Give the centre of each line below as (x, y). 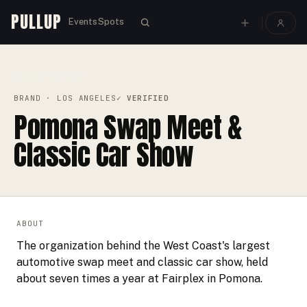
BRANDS (68, 77)
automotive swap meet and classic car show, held (142, 262)
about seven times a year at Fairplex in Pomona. (139, 279)
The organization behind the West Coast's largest (143, 246)
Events (83, 21)
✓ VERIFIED (143, 98)
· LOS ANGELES (78, 98)
